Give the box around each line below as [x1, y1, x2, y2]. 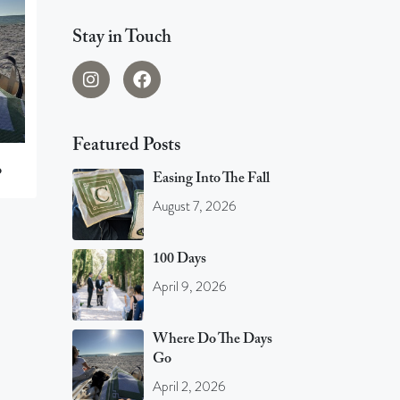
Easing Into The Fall [153, 171, 270, 187]
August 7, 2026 [153, 196, 237, 217]
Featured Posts [72, 137, 180, 155]
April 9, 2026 [153, 277, 227, 297]
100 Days [153, 252, 206, 267]
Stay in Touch [72, 29, 171, 47]
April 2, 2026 [153, 377, 226, 397]
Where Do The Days [153, 332, 272, 347]
